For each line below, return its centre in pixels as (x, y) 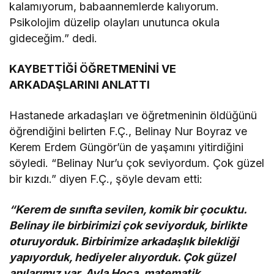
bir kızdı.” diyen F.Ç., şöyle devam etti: (106, 179)
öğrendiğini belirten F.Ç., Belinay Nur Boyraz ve (128, 131)
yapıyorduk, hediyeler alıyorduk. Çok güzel (123, 257)
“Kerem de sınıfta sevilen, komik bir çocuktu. (128, 209)
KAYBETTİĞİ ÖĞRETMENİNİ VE (93, 68)
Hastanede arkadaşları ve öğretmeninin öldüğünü (133, 115)
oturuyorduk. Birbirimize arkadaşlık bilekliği (124, 241)
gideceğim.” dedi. (54, 38)
